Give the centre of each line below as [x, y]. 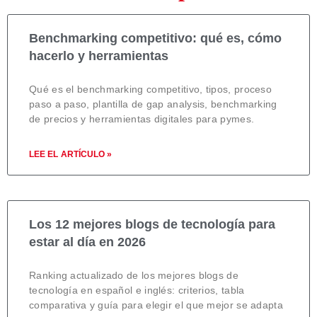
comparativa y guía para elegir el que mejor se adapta [156, 305]
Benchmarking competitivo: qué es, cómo [155, 38]
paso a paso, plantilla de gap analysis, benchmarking [153, 104]
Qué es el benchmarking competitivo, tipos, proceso [150, 89]
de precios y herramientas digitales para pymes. [142, 119]
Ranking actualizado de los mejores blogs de [134, 275]
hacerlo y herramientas [99, 56]
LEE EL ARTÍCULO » [70, 154]
